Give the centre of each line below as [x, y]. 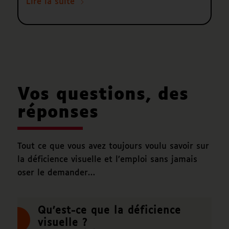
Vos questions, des [103, 95]
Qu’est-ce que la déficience [109, 211]
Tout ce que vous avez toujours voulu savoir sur [113, 146]
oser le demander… [56, 173]
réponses [58, 113]
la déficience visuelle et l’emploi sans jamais [107, 160]
